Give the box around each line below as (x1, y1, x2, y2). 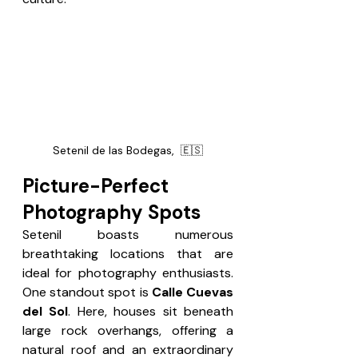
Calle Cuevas (151, 283, 234, 300)
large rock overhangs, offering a (22, 321, 233, 339)
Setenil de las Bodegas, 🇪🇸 (53, 142, 203, 157)
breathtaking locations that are (22, 245, 233, 262)
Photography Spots (22, 199, 201, 225)
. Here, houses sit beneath (68, 302, 234, 320)
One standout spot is (22, 283, 152, 300)
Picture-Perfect (22, 173, 173, 198)
